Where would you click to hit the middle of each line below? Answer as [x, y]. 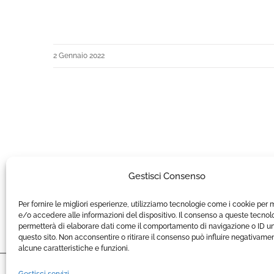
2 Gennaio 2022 [79, 55]
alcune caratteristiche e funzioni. [74, 248]
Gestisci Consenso [167, 176]
